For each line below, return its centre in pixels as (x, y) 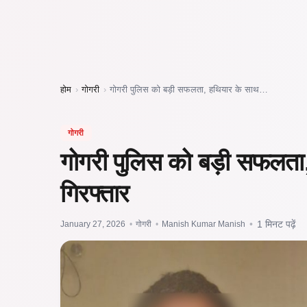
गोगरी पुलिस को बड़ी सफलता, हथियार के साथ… (189, 89)
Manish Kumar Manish (204, 224)
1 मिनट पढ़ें (276, 225)
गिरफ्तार (95, 193)
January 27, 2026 (93, 224)
